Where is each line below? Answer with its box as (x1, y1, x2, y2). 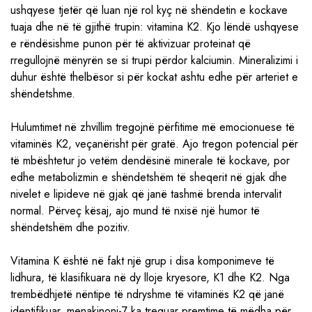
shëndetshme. (10, 86, 75, 102)
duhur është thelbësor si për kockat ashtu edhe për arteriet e (10, 69, 298, 85)
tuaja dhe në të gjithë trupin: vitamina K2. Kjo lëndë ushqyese (10, 19, 299, 35)
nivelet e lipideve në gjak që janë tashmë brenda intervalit (10, 186, 281, 202)
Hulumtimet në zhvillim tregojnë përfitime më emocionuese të (10, 119, 295, 135)
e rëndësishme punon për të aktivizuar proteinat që (10, 36, 251, 52)
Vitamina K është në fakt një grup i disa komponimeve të (10, 253, 274, 269)
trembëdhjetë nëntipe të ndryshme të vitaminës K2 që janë (10, 286, 284, 302)
